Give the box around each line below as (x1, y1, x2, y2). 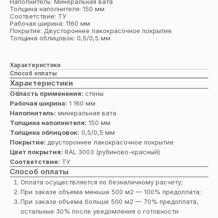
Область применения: (10, 90, 83, 98)
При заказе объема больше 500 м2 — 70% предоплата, (20, 198, 199, 206)
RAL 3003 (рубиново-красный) (63, 148, 160, 156)
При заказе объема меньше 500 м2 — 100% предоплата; (20, 188, 201, 196)
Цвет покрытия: (10, 148, 63, 156)
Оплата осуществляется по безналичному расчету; (20, 178, 182, 186)
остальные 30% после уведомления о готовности (20, 207, 179, 216)
